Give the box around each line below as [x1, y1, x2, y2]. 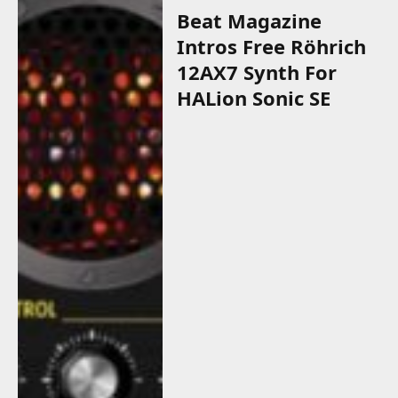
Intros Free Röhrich [177, 32, 367, 60]
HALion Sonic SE [177, 84, 331, 111]
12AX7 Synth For [177, 58, 338, 85]
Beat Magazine [177, 6, 322, 34]
